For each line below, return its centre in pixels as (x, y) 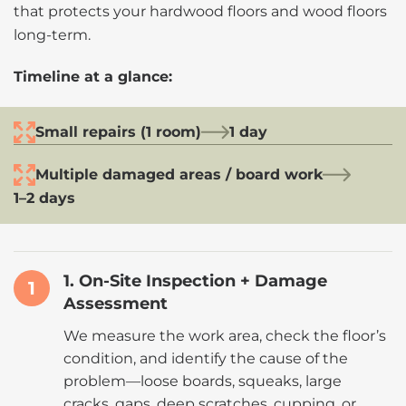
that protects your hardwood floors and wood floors (200, 11)
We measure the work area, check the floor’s (225, 336)
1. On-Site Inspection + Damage (195, 281)
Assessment (116, 304)
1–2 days (44, 198)
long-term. (52, 35)
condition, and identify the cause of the (206, 358)
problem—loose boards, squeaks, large (203, 381)
